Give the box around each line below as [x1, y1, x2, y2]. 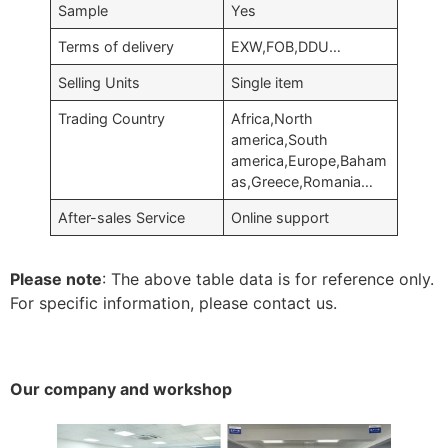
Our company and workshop [10, 378, 232, 399]
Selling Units [58, 73, 141, 91]
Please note [10, 268, 102, 289]
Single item [231, 73, 305, 91]
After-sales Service [58, 208, 186, 226]
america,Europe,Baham [231, 151, 388, 169]
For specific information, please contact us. [10, 292, 337, 313]
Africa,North [231, 109, 314, 127]
